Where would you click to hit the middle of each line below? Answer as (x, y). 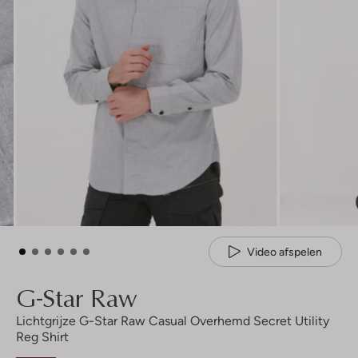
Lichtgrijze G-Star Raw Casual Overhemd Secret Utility (173, 321)
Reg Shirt (42, 337)
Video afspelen (284, 251)
